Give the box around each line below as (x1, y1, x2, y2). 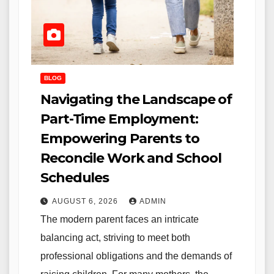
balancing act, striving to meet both (40, 232, 190, 243)
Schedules (40, 169, 109, 187)
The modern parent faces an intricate (40, 214, 199, 225)
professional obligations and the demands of (40, 251, 232, 262)
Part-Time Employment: (40, 111, 199, 128)
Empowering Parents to (40, 130, 199, 147)
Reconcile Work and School (40, 150, 221, 167)
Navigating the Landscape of (40, 91, 232, 108)
